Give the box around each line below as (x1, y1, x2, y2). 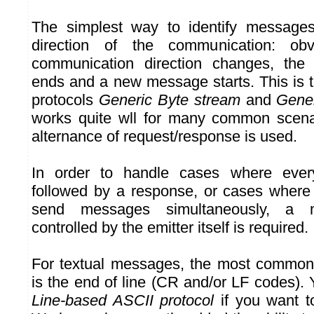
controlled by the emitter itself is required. (32, 219, 308, 237)
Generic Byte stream (98, 91, 240, 109)
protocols (32, 91, 99, 109)
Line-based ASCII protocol (32, 292, 214, 310)
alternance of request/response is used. (32, 128, 297, 146)
